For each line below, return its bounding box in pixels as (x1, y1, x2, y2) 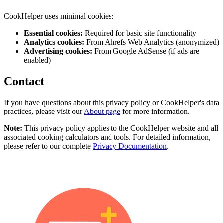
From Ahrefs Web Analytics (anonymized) (84, 37, 219, 46)
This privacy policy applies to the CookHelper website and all (22, 123, 218, 132)
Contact (4, 74, 44, 88)
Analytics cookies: (24, 37, 84, 46)
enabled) (24, 55, 51, 64)
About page (84, 107, 120, 115)
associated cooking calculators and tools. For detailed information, (4, 132, 211, 141)
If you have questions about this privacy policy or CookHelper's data (4, 98, 219, 107)
